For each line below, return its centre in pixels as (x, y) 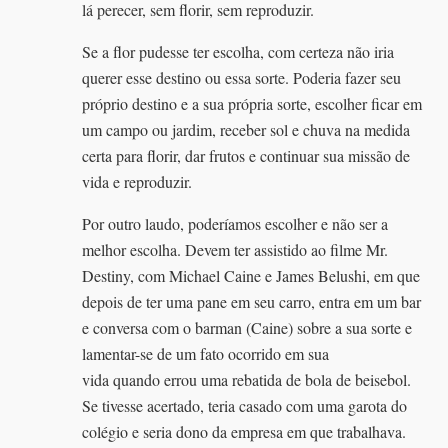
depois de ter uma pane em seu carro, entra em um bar (252, 301)
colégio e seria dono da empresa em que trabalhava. (244, 431)
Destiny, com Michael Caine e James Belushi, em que (251, 275)
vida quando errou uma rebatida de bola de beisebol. (247, 379)
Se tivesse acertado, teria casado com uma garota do (245, 405)
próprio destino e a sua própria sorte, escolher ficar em (252, 103)
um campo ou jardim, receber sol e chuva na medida (246, 129)
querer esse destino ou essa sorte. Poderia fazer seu (242, 77)
